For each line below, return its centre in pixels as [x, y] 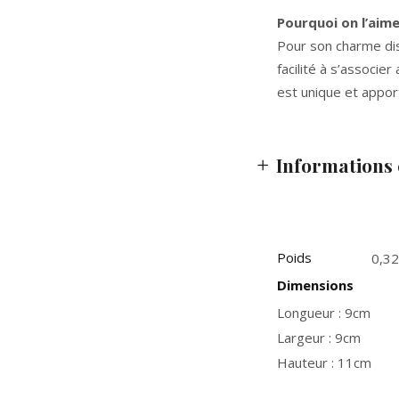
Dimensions [315, 285]
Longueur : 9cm [324, 313]
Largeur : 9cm [319, 338]
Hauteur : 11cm [324, 362]
